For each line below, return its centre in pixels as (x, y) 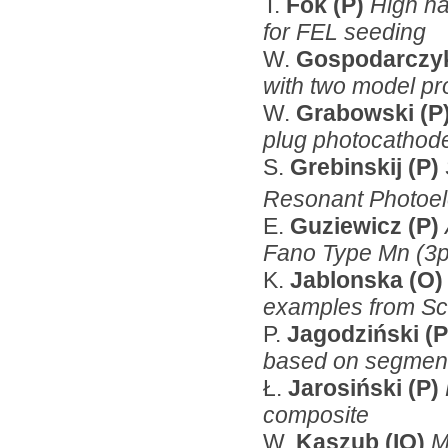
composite (316, 414)
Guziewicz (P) (367, 225)
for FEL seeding (344, 31)
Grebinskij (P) (367, 166)
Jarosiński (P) (366, 387)
